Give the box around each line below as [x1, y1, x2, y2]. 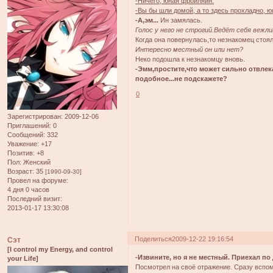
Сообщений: [7, 131, 45, 139]
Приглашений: [7, 122, 51, 130]
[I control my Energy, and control [7, 245, 113, 253]
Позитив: [7, 149, 35, 157]
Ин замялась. [158, 16, 203, 24]
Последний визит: [7, 195, 62, 203]
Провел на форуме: [7, 177, 68, 185]
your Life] [7, 254, 38, 262]
